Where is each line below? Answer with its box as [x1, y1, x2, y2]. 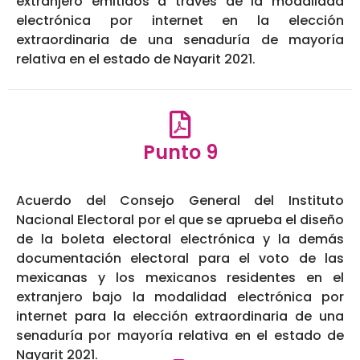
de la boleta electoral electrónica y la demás [16, 230, 344, 249]
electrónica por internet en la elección [16, 11, 344, 31]
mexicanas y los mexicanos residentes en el [16, 268, 344, 288]
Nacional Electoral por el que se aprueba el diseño [16, 211, 344, 230]
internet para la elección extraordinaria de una [16, 307, 344, 326]
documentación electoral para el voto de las [16, 249, 344, 268]
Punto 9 [142, 139, 218, 166]
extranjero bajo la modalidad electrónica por [16, 288, 344, 307]
